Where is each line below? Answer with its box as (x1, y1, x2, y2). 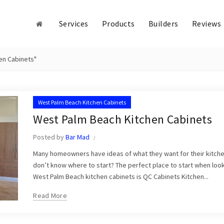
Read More (33, 191, 67, 200)
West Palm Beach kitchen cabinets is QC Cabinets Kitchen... (33, 172, 209, 181)
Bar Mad (65, 132, 90, 141)
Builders (148, 18, 178, 28)
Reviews (191, 18, 221, 28)
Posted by (33, 132, 66, 141)
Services (58, 18, 88, 28)
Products (101, 18, 135, 28)
